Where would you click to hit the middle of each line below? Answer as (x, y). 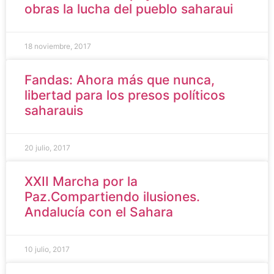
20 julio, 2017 (47, 147)
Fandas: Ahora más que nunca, (120, 80)
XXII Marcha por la (81, 181)
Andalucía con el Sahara (99, 212)
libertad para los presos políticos (125, 95)
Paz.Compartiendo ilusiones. (112, 196)
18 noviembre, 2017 (58, 46)
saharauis (54, 110)
